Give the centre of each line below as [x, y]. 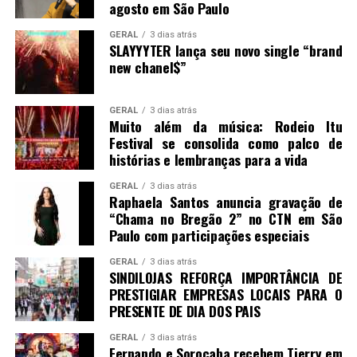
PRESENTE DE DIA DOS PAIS [184, 310]
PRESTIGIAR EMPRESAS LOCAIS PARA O [226, 294]
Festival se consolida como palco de [226, 142]
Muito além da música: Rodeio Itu [226, 126]
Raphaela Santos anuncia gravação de [226, 201]
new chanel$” [147, 67]
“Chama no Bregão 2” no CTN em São [226, 218]
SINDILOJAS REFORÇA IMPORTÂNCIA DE [226, 277]
